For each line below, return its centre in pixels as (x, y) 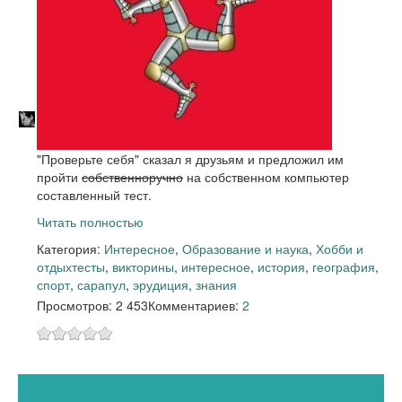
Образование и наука (245, 249)
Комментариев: (195, 305)
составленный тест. (94, 195)
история (281, 267)
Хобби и (340, 249)
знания (216, 285)
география (344, 267)
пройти (59, 177)
